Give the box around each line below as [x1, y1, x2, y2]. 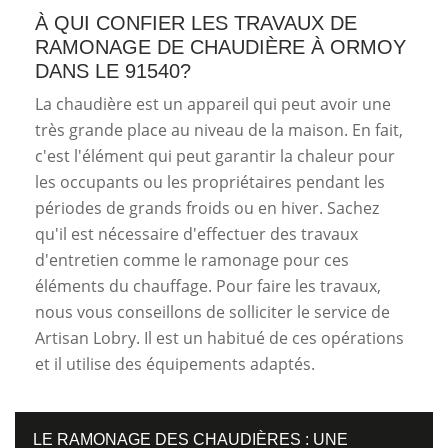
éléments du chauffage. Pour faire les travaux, [35, 274, 381, 297]
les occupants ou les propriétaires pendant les [35, 170, 385, 193]
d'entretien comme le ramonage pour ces [35, 248, 349, 271]
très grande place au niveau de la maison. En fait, [35, 118, 403, 141]
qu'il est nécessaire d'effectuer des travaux [35, 222, 358, 245]
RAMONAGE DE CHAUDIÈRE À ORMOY [35, 35, 406, 58]
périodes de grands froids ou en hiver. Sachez [35, 196, 379, 219]
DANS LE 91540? [35, 59, 191, 82]
